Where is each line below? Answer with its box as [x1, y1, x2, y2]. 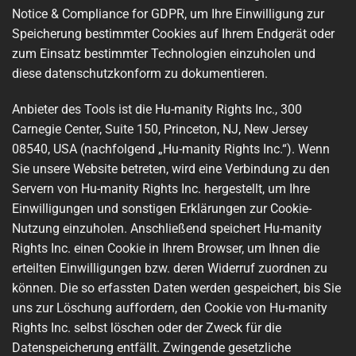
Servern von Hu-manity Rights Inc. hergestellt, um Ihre [12, 181, 310, 197]
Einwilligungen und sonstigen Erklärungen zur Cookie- [12, 201, 311, 217]
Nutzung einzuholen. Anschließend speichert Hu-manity [12, 221, 322, 237]
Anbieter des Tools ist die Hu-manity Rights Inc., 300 [12, 102, 302, 118]
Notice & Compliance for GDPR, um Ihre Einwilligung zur [12, 6, 324, 21]
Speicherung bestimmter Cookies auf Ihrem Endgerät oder [12, 25, 335, 41]
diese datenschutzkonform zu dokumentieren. [12, 65, 268, 81]
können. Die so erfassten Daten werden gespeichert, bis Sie [12, 281, 341, 296]
